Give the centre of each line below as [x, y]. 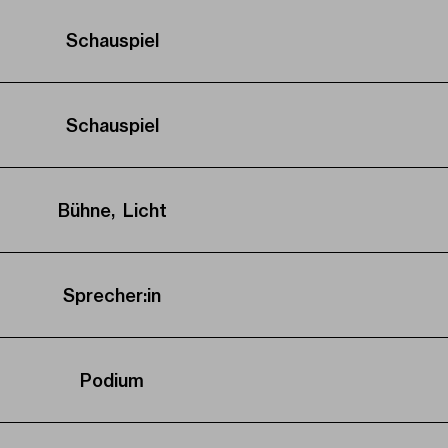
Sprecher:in [112, 295]
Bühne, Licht [112, 210]
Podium [112, 380]
